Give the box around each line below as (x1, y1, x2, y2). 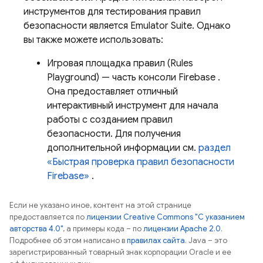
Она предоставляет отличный (47, 85, 178, 97)
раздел (198, 141, 231, 154)
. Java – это (185, 235, 227, 245)
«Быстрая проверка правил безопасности (47, 156, 234, 168)
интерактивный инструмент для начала (47, 99, 218, 112)
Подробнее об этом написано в (9, 235, 127, 245)
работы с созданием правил (47, 113, 173, 126)
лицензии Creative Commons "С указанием (86, 211, 245, 222)
